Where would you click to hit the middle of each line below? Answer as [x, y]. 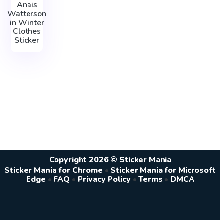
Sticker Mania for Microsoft [163, 171]
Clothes [27, 32]
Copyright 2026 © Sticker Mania [110, 159]
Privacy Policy [104, 179]
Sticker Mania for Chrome [54, 171]
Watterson [27, 14]
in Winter [27, 23]
